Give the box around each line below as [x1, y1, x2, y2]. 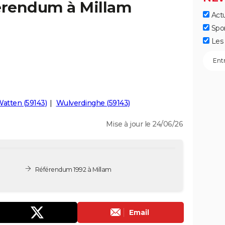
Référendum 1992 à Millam [35, 165, 111, 173]
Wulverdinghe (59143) [56, 98, 130, 107]
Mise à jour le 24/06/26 [105, 120, 183, 129]
